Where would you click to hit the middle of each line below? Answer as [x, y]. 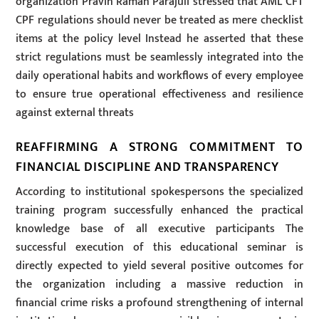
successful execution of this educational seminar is [159, 248]
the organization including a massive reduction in [159, 285]
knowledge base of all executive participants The [159, 229]
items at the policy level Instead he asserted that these [159, 38]
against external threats [75, 113]
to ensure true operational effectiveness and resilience [159, 94]
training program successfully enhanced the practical [159, 211]
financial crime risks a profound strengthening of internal [159, 303]
